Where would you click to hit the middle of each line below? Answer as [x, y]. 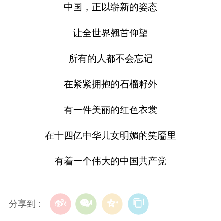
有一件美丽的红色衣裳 [110, 110]
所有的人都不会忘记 [110, 58]
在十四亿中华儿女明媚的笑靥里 [110, 135]
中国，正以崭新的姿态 [110, 7]
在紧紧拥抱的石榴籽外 [110, 84]
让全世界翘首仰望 [110, 33]
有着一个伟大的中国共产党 [110, 161]
